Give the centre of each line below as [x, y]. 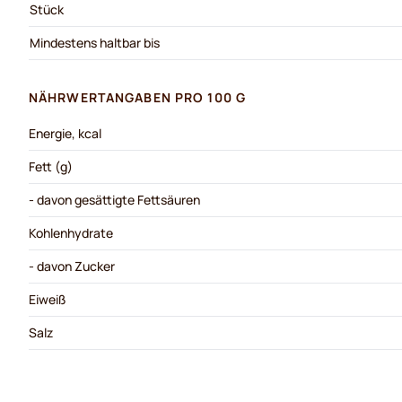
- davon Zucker [72, 266]
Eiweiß [48, 299]
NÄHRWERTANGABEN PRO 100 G [137, 97]
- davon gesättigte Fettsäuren [114, 200]
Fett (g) [51, 166]
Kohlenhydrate [71, 233]
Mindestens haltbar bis [95, 43]
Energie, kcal [65, 133]
